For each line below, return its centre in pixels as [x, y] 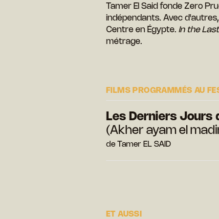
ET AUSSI [124, 214]
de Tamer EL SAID [139, 144]
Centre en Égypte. [142, 30]
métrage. [124, 41]
